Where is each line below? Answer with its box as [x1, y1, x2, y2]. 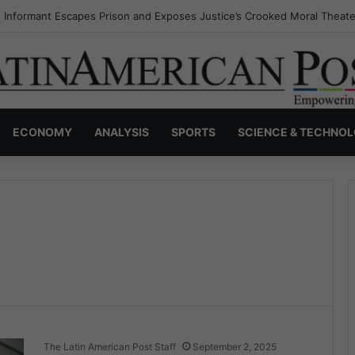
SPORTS [171, 125, 216, 139]
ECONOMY [13, 125, 72, 139]
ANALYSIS [94, 125, 149, 139]
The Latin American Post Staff [44, 341, 176, 353]
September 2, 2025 [193, 341, 277, 353]
